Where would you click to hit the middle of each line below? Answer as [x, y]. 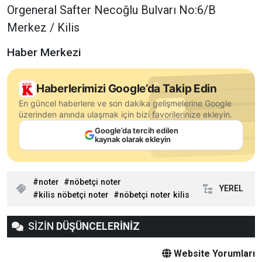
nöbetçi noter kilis [154, 195]
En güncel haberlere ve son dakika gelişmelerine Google [125, 103]
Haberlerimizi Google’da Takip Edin [127, 88]
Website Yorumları [213, 253]
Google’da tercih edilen [136, 130]
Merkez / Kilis [43, 27]
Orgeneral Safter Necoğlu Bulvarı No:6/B [111, 10]
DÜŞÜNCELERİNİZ [98, 226]
